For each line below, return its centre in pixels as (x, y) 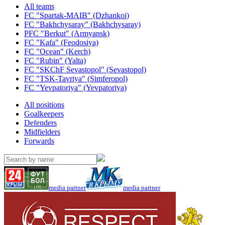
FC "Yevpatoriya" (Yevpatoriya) (75, 88)
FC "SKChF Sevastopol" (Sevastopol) (85, 70)
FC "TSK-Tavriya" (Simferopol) (76, 79)
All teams (39, 6)
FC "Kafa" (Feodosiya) (61, 42)
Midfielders (42, 132)
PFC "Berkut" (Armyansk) (67, 33)
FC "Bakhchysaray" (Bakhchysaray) (82, 24)
